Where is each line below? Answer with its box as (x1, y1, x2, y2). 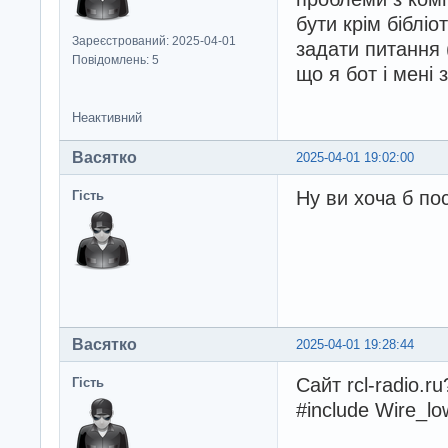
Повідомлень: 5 (72, 53, 159, 68)
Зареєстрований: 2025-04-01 (72, 34, 236, 49)
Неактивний (72, 110, 142, 126)
